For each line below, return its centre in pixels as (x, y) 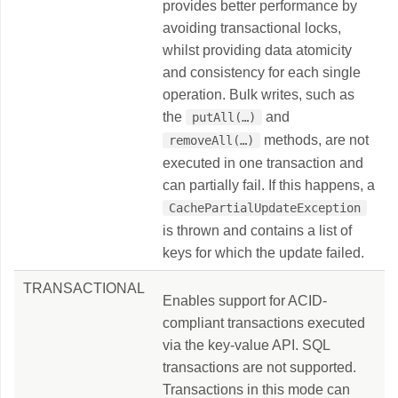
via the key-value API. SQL (246, 345)
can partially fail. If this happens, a (269, 185)
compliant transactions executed (264, 323)
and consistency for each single (262, 72)
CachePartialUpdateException (265, 208)
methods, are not (315, 140)
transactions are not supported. (259, 367)
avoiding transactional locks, (252, 28)
